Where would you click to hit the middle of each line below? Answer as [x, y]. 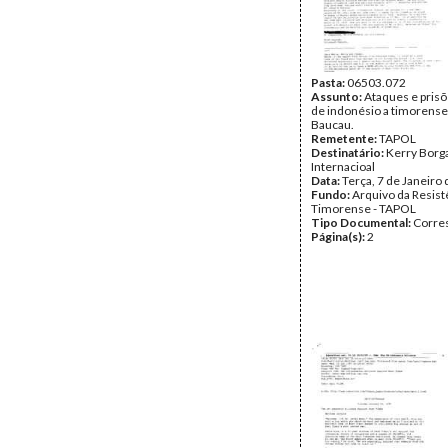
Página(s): [339, 236]
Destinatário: [348, 152]
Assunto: [337, 96]
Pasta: [329, 82]
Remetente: [345, 138]
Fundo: [331, 194]
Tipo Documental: [362, 222]
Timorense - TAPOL [363, 208]
